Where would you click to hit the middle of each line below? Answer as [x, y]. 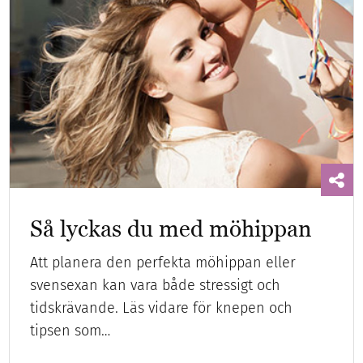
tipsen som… [70, 330]
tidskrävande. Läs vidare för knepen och [162, 307]
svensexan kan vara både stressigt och [156, 285]
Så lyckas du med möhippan [171, 228]
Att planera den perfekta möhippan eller [163, 262]
